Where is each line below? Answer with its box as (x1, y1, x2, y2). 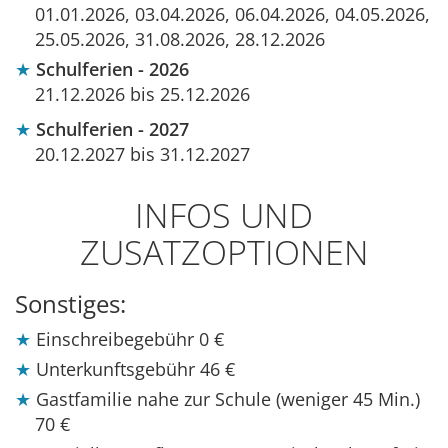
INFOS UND (135, 192, 313, 239)
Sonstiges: (15, 287, 126, 321)
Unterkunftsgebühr (36, 357, 200, 382)
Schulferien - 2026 (36, 57, 189, 82)
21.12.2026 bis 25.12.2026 (35, 82, 250, 107)
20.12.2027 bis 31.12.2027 (35, 142, 250, 167)
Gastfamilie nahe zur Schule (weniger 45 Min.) (36, 387, 420, 412)
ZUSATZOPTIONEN (79, 229, 369, 276)
